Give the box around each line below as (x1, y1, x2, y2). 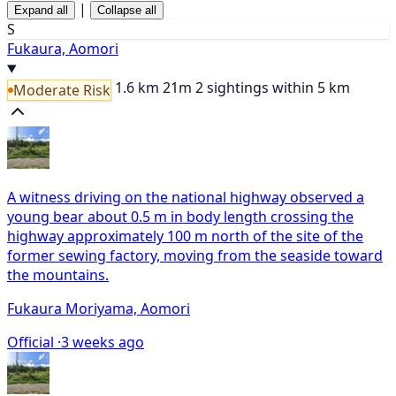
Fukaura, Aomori (7, 39, 118, 59)
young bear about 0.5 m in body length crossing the (7, 207, 354, 227)
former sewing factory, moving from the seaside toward (7, 246, 383, 266)
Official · (7, 332, 61, 353)
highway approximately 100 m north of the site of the (7, 226, 363, 247)
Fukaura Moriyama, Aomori (7, 299, 190, 319)
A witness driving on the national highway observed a (7, 187, 364, 208)
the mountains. (7, 265, 109, 286)
